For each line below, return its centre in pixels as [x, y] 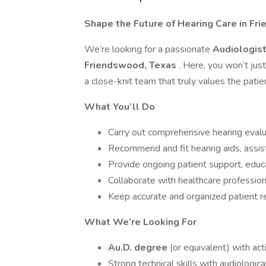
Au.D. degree [139, 248]
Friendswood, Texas [132, 65]
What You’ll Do [120, 107]
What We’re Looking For [140, 222]
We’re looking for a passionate [148, 49]
